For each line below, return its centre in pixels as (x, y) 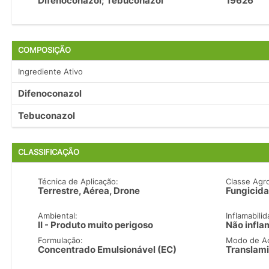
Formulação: (61, 240)
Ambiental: (58, 216)
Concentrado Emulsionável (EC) (107, 250)
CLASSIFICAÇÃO (49, 153)
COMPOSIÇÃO (44, 50)
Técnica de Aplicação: (78, 182)
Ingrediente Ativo (50, 71)
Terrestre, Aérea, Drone (89, 191)
